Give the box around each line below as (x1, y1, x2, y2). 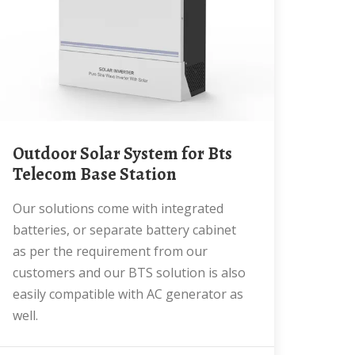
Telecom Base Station (13, 162, 176, 186)
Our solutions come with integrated (13, 200, 22, 217)
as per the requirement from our (13, 242, 208, 260)
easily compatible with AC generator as (13, 285, 243, 303)
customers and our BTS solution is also (13, 264, 246, 281)
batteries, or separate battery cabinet (13, 221, 236, 239)
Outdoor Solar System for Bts (13, 142, 24, 166)
